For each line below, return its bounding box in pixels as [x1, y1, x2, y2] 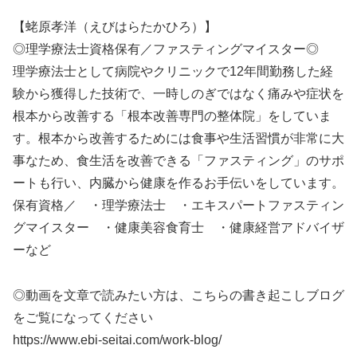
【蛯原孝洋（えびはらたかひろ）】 [13, 19, 217, 33]
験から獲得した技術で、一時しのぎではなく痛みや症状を [13, 86, 344, 100]
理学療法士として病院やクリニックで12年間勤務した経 [13, 64, 333, 78]
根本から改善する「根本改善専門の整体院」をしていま [13, 108, 331, 123]
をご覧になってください [13, 310, 153, 324]
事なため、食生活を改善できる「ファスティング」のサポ [13, 153, 344, 167]
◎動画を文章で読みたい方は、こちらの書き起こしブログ [13, 288, 344, 302]
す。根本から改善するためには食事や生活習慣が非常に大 [13, 131, 344, 145]
